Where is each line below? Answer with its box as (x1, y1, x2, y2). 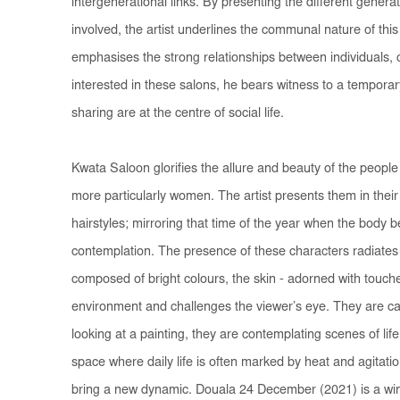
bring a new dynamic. (71, 383, 196, 397)
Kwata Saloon (71, 162, 150, 176)
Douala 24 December (196, 383, 316, 397)
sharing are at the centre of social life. (71, 106, 284, 121)
